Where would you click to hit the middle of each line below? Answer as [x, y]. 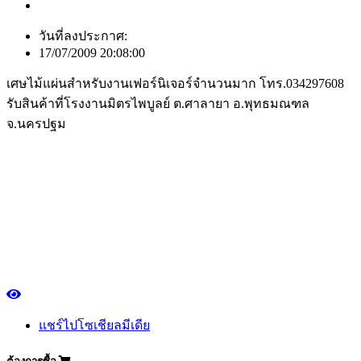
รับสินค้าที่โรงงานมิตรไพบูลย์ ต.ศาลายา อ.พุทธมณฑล [158, 103]
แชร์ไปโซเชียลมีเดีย [94, 325]
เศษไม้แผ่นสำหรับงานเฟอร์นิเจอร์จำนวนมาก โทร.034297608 [175, 83]
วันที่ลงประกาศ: [83, 35]
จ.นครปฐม [36, 123]
